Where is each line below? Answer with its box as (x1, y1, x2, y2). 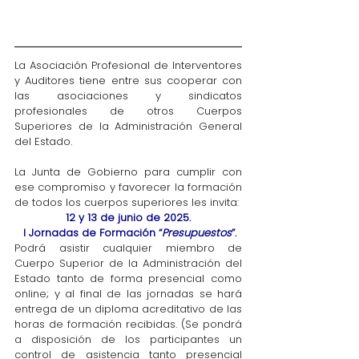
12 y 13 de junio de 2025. (66, 210, 191, 225)
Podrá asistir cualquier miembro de (14, 240, 242, 256)
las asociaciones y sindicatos (14, 88, 242, 103)
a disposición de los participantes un (14, 332, 242, 347)
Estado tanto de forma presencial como (14, 271, 242, 286)
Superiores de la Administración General (14, 119, 242, 134)
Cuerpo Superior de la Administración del (14, 256, 242, 271)
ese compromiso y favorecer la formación (14, 179, 242, 195)
